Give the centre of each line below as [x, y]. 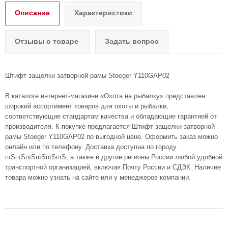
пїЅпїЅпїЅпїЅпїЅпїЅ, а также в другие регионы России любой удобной [114, 157]
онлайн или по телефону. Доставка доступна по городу [91, 147]
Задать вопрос [132, 41]
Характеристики [103, 13]
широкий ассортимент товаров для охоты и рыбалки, [87, 106]
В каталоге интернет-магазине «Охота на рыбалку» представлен [105, 96]
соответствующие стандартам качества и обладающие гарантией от [111, 117]
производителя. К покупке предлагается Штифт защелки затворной [110, 127]
